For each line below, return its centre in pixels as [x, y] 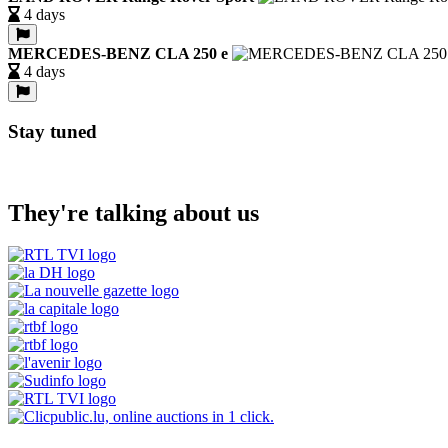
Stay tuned [52, 131]
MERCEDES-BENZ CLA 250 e [118, 54]
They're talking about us [133, 212]
